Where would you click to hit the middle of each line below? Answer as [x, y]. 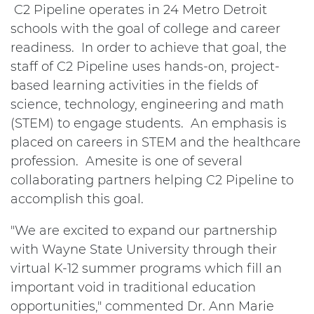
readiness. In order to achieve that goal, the [149, 48]
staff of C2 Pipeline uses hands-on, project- [145, 67]
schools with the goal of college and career [145, 29]
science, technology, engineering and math [147, 104]
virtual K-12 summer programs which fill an [146, 268]
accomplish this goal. [77, 199]
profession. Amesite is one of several [127, 161]
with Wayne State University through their [144, 250]
